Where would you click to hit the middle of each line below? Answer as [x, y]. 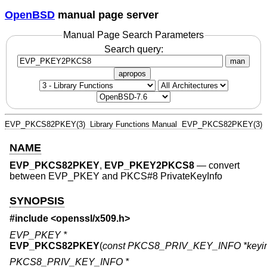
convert [224, 166]
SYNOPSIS [37, 201]
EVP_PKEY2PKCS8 [149, 166]
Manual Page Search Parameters [133, 35]
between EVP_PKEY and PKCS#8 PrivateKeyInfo [116, 176]
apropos [132, 73]
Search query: [133, 49]
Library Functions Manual [133, 124]
